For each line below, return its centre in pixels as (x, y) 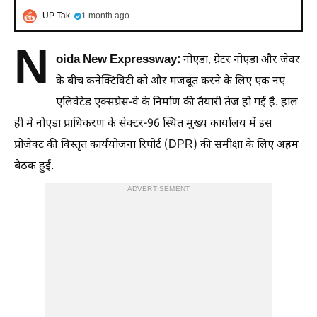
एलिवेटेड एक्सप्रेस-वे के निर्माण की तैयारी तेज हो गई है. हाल (177, 103)
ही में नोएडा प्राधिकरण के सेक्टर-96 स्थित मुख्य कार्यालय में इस (143, 124)
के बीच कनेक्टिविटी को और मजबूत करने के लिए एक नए (171, 82)
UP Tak (56, 16)
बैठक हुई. (34, 167)
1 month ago (105, 16)
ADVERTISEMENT (158, 189)
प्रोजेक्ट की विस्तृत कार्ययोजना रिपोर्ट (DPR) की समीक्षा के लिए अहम (156, 145)
